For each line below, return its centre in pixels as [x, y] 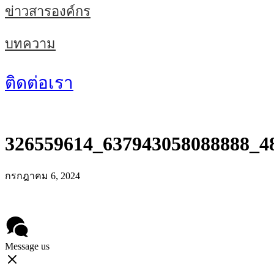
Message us [27, 246]
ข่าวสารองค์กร [48, 11]
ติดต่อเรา [39, 83]
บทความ [30, 44]
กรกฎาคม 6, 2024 [43, 176]
